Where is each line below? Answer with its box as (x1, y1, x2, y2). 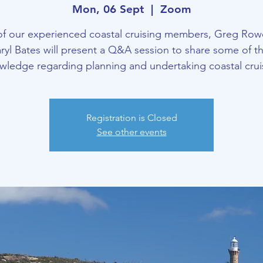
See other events (96, 126, 167, 137)
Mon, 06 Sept (72, 2, 144, 16)
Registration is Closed (86, 112, 177, 123)
